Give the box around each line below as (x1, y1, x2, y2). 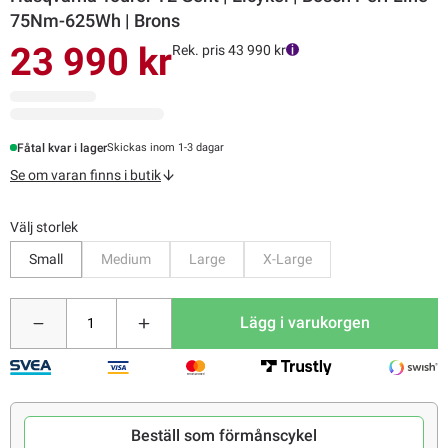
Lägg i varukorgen (240, 313, 371, 333)
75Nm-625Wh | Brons (10, 9, 180, 31)
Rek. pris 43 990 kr (172, 41, 286, 58)
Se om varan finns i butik (10, 166, 161, 183)
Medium (101, 250, 151, 267)
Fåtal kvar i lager (17, 140, 108, 155)
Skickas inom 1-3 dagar (107, 141, 225, 155)
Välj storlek (10, 218, 78, 235)
